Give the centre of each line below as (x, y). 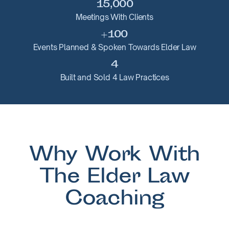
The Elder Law (114, 178)
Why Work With (114, 156)
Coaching (114, 200)
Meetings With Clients (114, 17)
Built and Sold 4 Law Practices (114, 77)
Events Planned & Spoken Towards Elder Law (114, 47)
